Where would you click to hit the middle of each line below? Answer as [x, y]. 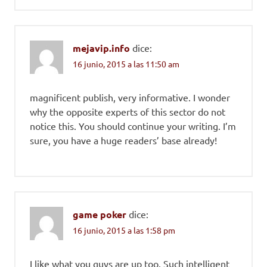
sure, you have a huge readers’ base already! [123, 140]
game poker [100, 214]
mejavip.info [101, 48]
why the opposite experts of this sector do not [128, 111]
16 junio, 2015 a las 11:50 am [126, 64]
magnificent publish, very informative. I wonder [130, 97]
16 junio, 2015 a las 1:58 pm [124, 230]
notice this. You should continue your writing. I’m [133, 126]
